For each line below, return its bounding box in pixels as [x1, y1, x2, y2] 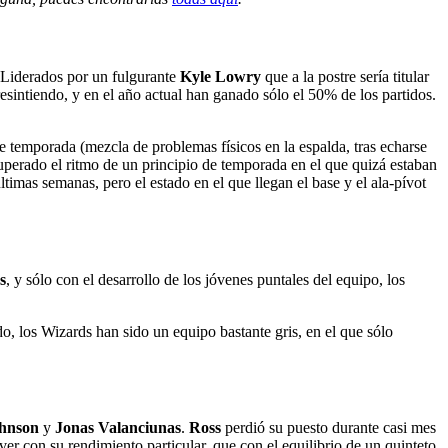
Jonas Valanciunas [55, 419, 181, 437]
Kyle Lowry [180, 68, 261, 86]
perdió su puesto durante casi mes [221, 419, 436, 437]
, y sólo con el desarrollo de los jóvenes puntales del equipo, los [6, 270, 405, 288]
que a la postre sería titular [261, 68, 429, 86]
